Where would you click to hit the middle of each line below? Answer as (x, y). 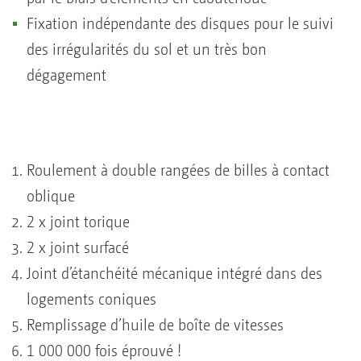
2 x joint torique (78, 222)
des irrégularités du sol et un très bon (147, 49)
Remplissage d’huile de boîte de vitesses (155, 325)
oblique (51, 196)
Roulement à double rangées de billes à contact (178, 170)
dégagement (66, 75)
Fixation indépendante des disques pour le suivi (180, 23)
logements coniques (91, 299)
